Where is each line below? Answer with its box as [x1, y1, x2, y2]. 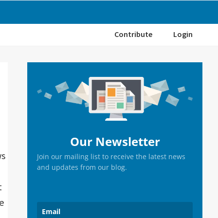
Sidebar [27, 79, 75, 97]
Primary [27, 61, 77, 80]
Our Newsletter [70, 133, 160, 149]
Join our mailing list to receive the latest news [37, 151, 185, 161]
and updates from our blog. [37, 162, 127, 172]
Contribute [114, 29, 152, 39]
